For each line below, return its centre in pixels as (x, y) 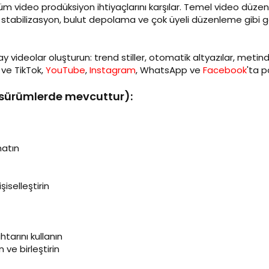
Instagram (113, 70)
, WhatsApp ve (169, 70)
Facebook (225, 70)
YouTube (65, 70)
